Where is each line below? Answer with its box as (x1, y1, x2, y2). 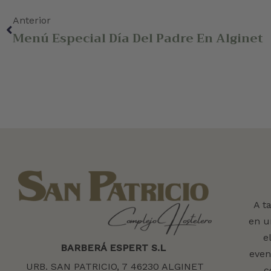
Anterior (13, 15, 51, 27)
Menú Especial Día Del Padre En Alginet (13, 28, 263, 50)
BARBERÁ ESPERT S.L (60, 242, 166, 254)
